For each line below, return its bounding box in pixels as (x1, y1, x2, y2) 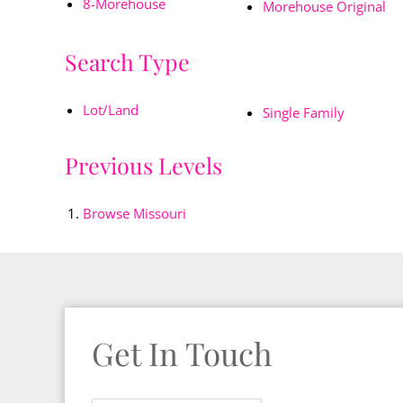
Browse (83, 204, 133, 223)
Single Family (263, 103, 345, 122)
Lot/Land (83, 101, 139, 120)
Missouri (133, 204, 186, 223)
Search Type (65, 47, 190, 77)
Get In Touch (92, 332, 273, 375)
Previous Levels (65, 150, 222, 181)
